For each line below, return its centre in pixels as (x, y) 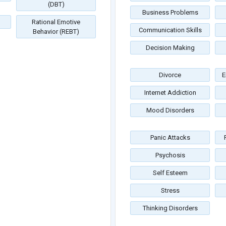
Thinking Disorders (170, 208)
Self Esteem (170, 173)
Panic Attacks (170, 138)
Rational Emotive (56, 22)
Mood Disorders (170, 110)
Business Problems (170, 13)
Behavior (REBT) (56, 32)
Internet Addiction (170, 93)
